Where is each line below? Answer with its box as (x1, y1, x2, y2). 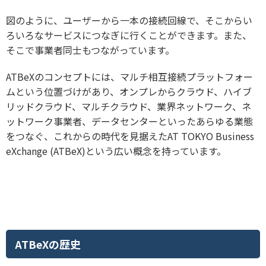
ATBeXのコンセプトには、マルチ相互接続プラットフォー (6, 69, 253, 84)
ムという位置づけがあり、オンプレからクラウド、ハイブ (6, 84, 252, 99)
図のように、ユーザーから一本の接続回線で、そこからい (6, 13, 252, 28)
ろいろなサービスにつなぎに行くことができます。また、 (6, 28, 252, 43)
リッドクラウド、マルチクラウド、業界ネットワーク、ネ (6, 99, 251, 114)
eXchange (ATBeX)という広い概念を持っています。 (6, 144, 226, 159)
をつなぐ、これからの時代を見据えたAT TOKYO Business (6, 129, 254, 144)
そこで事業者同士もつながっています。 (6, 43, 175, 58)
